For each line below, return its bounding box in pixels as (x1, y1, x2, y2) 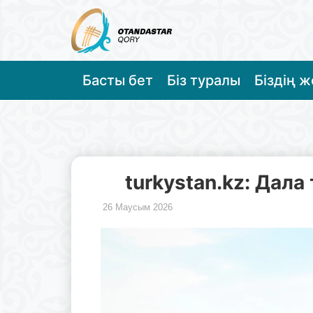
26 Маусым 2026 (103, 202, 173, 213)
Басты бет (82, 71, 153, 89)
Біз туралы (167, 71, 240, 89)
